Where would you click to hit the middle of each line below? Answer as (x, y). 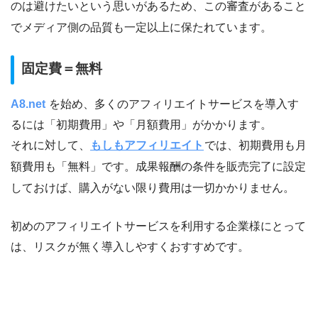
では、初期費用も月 (256, 145)
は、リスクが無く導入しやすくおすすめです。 (130, 246)
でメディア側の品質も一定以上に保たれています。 (141, 28)
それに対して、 (50, 145)
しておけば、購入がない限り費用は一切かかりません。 (153, 187)
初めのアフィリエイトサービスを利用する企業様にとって (158, 226)
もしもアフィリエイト (147, 145)
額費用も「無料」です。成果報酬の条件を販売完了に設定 (158, 166)
